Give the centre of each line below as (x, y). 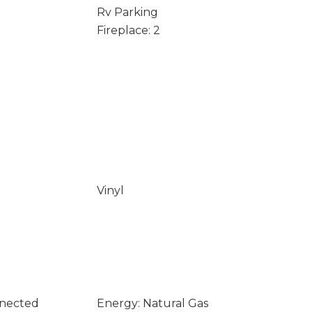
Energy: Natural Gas (152, 303)
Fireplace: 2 (128, 30)
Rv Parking (127, 12)
